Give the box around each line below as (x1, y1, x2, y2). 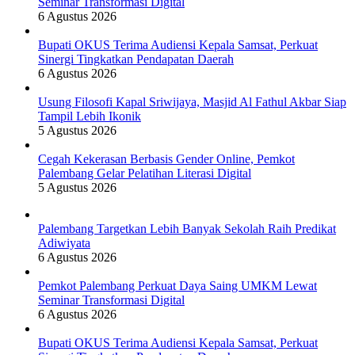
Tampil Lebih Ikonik (38, 109, 141, 123)
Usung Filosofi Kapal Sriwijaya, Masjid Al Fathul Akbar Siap (38, 94, 346, 109)
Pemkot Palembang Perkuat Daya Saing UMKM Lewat (38, 278, 317, 292)
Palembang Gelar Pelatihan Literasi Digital (38, 166, 251, 180)
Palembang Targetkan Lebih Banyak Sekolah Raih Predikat (38, 221, 336, 235)
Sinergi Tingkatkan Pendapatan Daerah (38, 52, 234, 66)
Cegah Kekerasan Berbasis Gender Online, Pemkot (38, 151, 295, 166)
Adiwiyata (38, 235, 90, 250)
